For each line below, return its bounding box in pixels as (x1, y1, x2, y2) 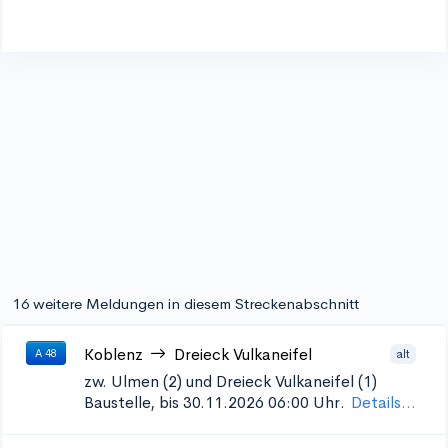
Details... (351, 392, 416, 413)
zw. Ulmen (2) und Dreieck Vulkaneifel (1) (84, 371, 377, 392)
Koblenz (84, 344, 143, 365)
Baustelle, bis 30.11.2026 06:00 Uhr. (84, 392, 345, 413)
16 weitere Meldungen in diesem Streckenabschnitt (13, 294, 359, 313)
